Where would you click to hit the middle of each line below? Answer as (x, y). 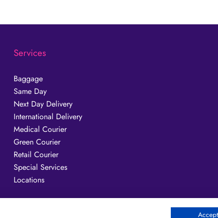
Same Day (30, 91)
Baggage (28, 79)
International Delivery (48, 117)
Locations (29, 180)
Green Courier (37, 142)
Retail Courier (36, 155)
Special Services (41, 167)
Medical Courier (40, 129)
